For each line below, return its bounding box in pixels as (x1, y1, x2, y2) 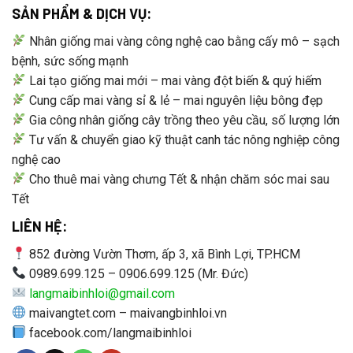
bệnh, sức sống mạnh (12, 53, 128, 69)
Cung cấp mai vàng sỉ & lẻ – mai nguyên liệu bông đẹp (26, 92, 324, 108)
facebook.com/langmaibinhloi (26, 325, 192, 340)
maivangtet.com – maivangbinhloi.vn (26, 305, 228, 321)
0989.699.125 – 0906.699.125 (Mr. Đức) (26, 266, 249, 281)
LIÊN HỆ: (12, 217, 67, 235)
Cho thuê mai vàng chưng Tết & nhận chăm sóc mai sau (26, 171, 330, 187)
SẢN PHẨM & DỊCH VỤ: (12, 4, 151, 22)
